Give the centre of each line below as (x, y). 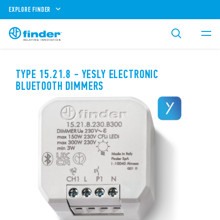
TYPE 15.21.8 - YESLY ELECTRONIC (87, 74)
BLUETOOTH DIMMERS (60, 86)
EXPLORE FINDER (30, 9)
